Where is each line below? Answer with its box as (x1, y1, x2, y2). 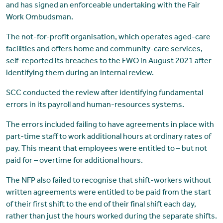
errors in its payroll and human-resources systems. (5, 101, 184, 110)
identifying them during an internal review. (5, 69, 154, 78)
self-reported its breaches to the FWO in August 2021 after (5, 57, 212, 66)
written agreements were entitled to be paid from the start (5, 189, 211, 197)
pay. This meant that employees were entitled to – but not (5, 145, 207, 153)
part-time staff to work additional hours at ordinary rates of (5, 133, 211, 141)
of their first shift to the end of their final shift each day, (5, 201, 196, 209)
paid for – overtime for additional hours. (5, 157, 143, 165)
